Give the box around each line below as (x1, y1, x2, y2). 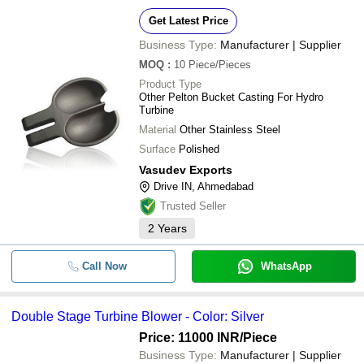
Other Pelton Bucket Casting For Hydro (139, 91, 323, 103)
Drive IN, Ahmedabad (154, 180, 253, 193)
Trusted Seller (160, 200, 226, 212)
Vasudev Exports (139, 163, 232, 176)
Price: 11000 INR (139, 331, 240, 344)
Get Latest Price (148, 15, 228, 27)
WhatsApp (260, 260, 312, 272)
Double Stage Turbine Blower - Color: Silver (11, 310, 264, 323)
